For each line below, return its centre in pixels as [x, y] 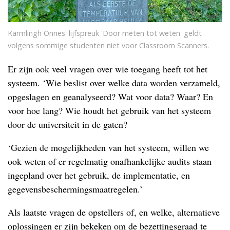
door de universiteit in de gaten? [68, 124]
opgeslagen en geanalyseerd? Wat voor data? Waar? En [110, 97]
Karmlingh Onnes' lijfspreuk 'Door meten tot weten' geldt [105, 33]
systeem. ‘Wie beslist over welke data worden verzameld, [114, 83]
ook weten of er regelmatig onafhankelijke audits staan [110, 161]
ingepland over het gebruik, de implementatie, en [99, 175]
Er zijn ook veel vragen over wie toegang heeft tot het [108, 69]
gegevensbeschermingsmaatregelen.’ [75, 189]
